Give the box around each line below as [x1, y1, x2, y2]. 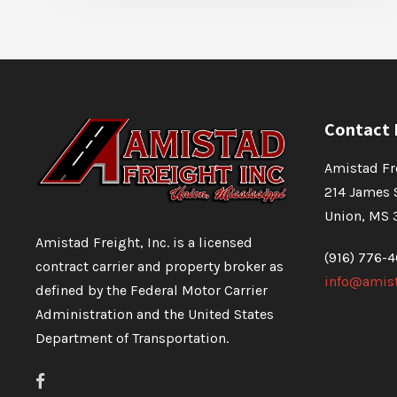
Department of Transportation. [35, 330, 229, 347]
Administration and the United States [35, 306, 274, 323]
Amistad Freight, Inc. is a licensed [35, 234, 253, 252]
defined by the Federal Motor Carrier [35, 282, 268, 300]
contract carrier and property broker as [35, 258, 284, 276]
